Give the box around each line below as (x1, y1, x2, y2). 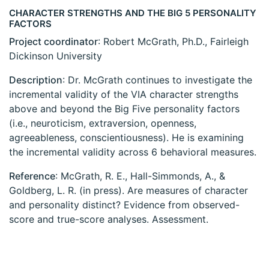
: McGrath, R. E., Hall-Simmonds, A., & (55, 170, 225, 183)
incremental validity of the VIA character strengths (9, 88, 238, 101)
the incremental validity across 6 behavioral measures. (9, 146, 256, 159)
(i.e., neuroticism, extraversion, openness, (9, 117, 196, 130)
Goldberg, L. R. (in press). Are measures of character (9, 184, 248, 197)
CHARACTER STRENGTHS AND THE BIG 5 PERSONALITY (9, 7, 256, 19)
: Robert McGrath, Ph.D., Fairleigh (98, 35, 249, 48)
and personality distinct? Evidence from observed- (9, 199, 240, 211)
